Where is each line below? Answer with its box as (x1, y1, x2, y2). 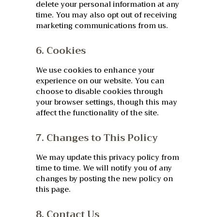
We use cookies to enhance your (36, 64, 155, 77)
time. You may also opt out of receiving (36, 9, 177, 22)
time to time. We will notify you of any (36, 162, 172, 175)
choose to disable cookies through (36, 85, 163, 98)
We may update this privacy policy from (36, 151, 179, 164)
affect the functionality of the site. (36, 107, 159, 120)
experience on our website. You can (36, 75, 164, 88)
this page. (36, 183, 71, 196)
